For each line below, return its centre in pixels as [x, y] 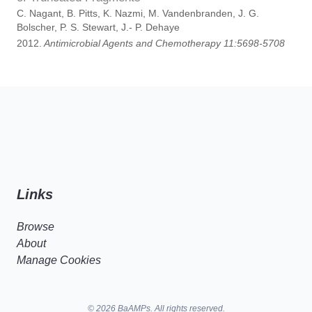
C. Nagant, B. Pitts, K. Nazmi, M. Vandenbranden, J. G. [138, 14]
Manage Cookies [59, 260]
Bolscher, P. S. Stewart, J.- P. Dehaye [98, 28]
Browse [36, 227]
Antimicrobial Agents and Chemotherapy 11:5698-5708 [163, 44]
